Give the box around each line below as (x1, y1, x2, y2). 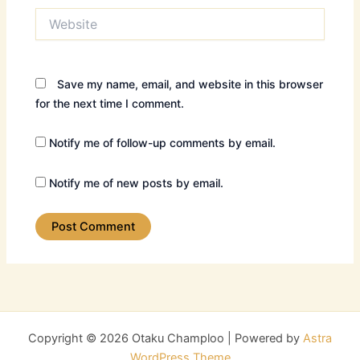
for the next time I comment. (35, 96, 185, 110)
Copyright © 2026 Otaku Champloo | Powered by (28, 331, 303, 346)
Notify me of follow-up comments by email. (49, 136, 276, 150)
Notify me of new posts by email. (49, 175, 224, 190)
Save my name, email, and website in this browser (57, 76, 324, 91)
